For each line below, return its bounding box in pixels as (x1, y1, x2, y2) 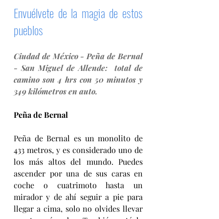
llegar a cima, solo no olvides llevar (14, 203, 143, 214)
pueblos (14, 21, 43, 39)
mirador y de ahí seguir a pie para (14, 191, 143, 202)
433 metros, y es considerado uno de (14, 144, 143, 155)
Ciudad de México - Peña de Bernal (14, 50, 143, 61)
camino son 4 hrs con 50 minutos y (14, 74, 143, 85)
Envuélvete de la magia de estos (14, 3, 143, 22)
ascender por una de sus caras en (14, 168, 143, 178)
